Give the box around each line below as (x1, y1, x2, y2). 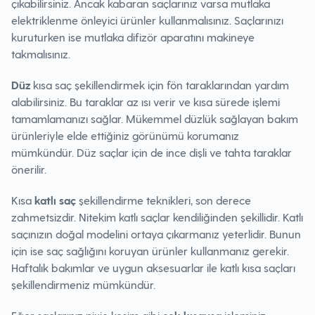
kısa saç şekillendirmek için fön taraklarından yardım (33, 78, 289, 91)
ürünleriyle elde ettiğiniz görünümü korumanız (11, 129, 239, 142)
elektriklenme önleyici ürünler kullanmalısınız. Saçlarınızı (11, 13, 283, 27)
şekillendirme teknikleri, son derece (79, 193, 251, 207)
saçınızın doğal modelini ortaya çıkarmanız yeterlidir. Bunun (11, 227, 301, 240)
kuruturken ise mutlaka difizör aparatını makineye (11, 30, 255, 44)
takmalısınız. (11, 47, 70, 60)
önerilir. (11, 162, 46, 176)
